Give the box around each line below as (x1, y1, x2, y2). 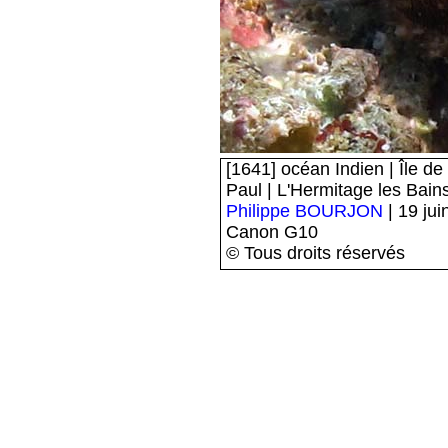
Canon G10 (226, 222, 318, 242)
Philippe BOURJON (226, 201, 383, 221)
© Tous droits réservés (226, 243, 405, 263)
